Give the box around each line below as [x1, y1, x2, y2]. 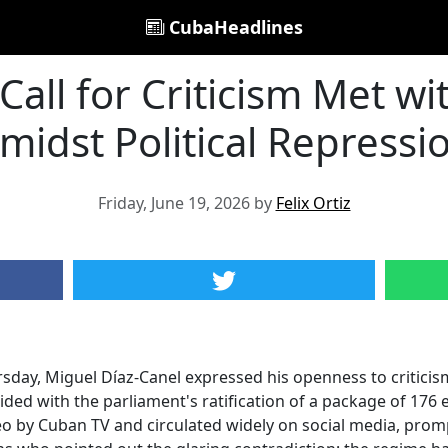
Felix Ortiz [275, 192, 351, 214]
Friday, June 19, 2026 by [97, 192, 276, 214]
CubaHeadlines [163, 15, 303, 39]
